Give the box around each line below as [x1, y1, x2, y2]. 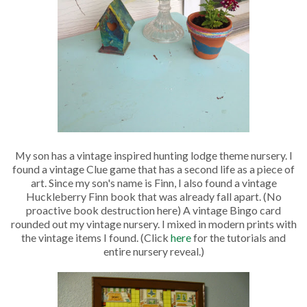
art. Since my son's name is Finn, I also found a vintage [30, 175, 277, 189]
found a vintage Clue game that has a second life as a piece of [12, 162, 295, 175]
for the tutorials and [191, 230, 286, 244]
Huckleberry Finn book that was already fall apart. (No [25, 189, 282, 203]
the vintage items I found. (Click [21, 230, 171, 244]
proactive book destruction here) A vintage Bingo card [26, 203, 281, 217]
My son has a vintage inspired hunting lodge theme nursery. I [14, 148, 293, 162]
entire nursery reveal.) [103, 244, 204, 258]
